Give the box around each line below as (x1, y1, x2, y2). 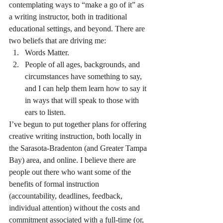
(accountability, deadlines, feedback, (9, 192, 124, 200)
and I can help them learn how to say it (25, 84, 148, 93)
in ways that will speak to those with (25, 96, 141, 105)
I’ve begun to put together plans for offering (9, 120, 148, 128)
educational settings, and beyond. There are (9, 24, 147, 33)
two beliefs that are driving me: (9, 36, 106, 45)
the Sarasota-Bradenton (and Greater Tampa (9, 144, 149, 152)
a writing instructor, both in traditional (9, 12, 129, 21)
